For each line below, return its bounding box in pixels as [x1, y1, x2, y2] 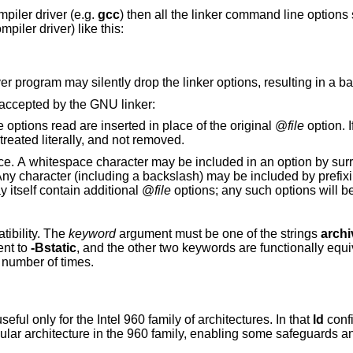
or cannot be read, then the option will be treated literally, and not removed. [111, 133, 184, 147]
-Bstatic [30, 241, 76, 255]
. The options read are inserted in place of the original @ [148, 119, 288, 133]
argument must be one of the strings [118, 227, 321, 241]
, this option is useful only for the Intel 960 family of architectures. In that [96, 313, 313, 327]
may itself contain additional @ [141, 183, 154, 197]
